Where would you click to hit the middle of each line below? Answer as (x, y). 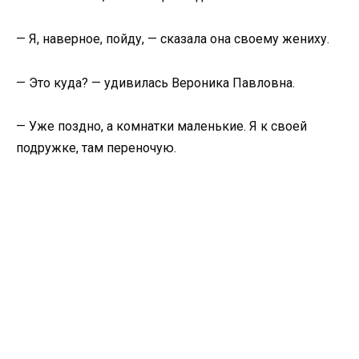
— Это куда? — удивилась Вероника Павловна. (155, 83)
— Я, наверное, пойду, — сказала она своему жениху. (173, 39)
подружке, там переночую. (96, 147)
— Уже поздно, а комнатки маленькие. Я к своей (161, 126)
